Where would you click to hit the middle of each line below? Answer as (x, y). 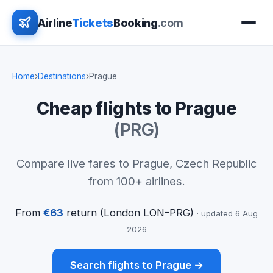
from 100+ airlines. (136, 181)
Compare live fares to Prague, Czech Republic (136, 163)
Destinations (62, 76)
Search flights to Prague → (136, 265)
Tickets (92, 23)
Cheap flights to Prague (136, 108)
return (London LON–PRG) (130, 212)
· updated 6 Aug (227, 213)
